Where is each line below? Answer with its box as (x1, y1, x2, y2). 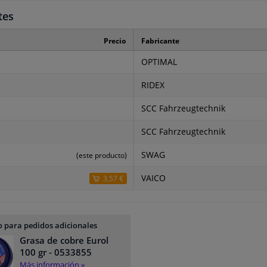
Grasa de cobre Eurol (19, 234, 108, 247)
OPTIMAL (141, 57, 177, 68)
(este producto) (76, 150, 127, 161)
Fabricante (141, 36, 179, 46)
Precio (104, 36, 126, 46)
